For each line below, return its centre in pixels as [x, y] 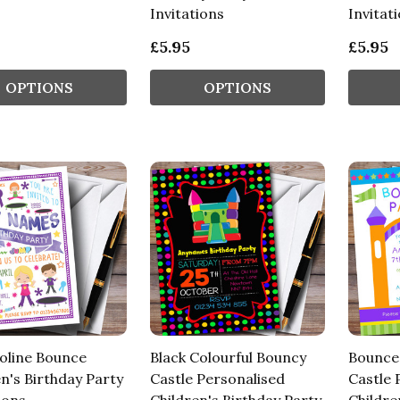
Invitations [187, 14]
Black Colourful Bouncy [228, 358]
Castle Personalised [217, 379]
